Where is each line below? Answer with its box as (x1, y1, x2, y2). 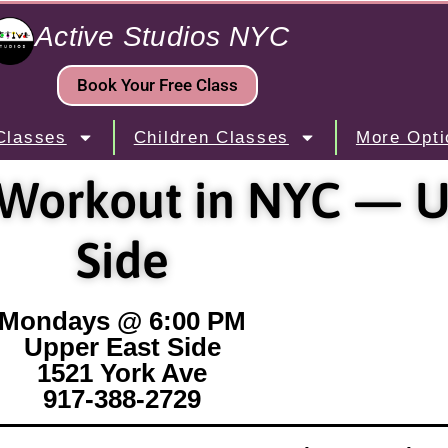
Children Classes (133, 128, 289, 147)
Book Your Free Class (76, 75, 238, 95)
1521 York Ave (37, 358, 207, 388)
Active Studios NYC (34, 20, 290, 52)
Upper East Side (23, 332, 221, 362)
